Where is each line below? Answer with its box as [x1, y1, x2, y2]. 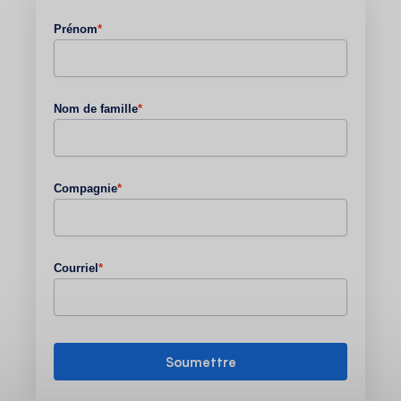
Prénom [54, 22, 98, 37]
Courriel [54, 261, 98, 276]
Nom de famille [54, 102, 138, 116]
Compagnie [54, 182, 117, 196]
